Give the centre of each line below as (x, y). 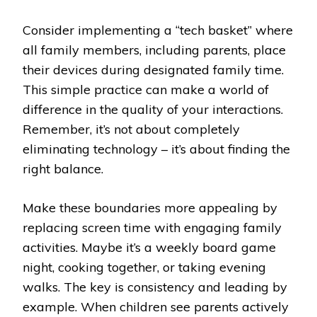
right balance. (63, 168)
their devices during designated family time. (153, 69)
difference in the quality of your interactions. (153, 109)
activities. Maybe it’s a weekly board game (149, 247)
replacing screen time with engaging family (152, 227)
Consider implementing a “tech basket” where (158, 30)
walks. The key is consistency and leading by (155, 287)
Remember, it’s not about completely (131, 129)
